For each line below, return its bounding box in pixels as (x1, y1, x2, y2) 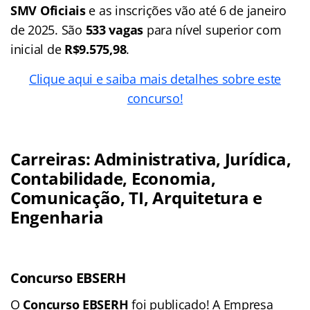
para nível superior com (143, 21, 282, 38)
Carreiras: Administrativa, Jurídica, (10, 147, 291, 170)
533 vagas (85, 21, 144, 38)
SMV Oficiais (10, 1, 86, 19)
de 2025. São (10, 21, 86, 38)
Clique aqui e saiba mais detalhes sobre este (28, 70, 282, 87)
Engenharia (10, 205, 104, 228)
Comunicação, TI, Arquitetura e (10, 185, 262, 209)
